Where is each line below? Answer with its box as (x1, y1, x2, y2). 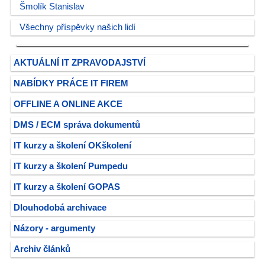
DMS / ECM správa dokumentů (14, 120, 140, 130)
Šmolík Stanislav (20, 2, 85, 11)
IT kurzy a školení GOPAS (14, 182, 120, 192)
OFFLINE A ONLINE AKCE (14, 99, 122, 109)
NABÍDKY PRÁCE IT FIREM (14, 79, 128, 88)
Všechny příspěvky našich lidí (20, 22, 135, 32)
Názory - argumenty (14, 224, 95, 233)
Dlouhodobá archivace (14, 203, 106, 212)
